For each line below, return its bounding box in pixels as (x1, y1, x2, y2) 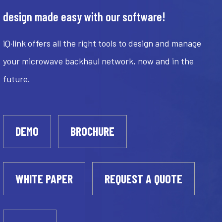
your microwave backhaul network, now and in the (3, 55, 194, 67)
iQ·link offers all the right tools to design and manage (3, 38, 201, 49)
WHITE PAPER (15, 171, 73, 186)
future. (3, 73, 30, 85)
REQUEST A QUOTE (105, 171, 183, 186)
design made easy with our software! (3, 9, 166, 24)
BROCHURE (70, 124, 115, 139)
